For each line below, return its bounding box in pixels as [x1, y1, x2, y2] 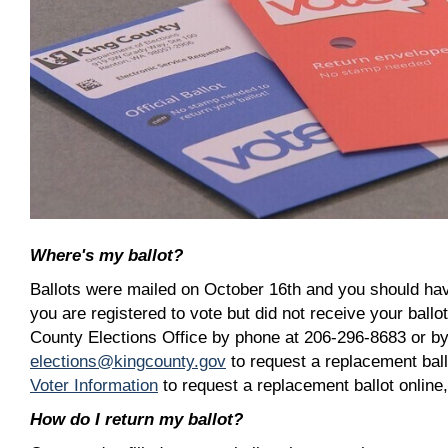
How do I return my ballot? [30, 409, 243, 429]
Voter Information [30, 375, 158, 395]
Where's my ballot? [30, 245, 183, 265]
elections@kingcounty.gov [30, 351, 226, 371]
